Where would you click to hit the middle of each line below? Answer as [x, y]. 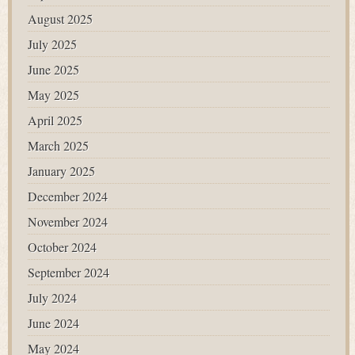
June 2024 [53, 323]
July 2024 [52, 298]
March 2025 [58, 145]
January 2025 [61, 171]
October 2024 [62, 247]
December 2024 [68, 196]
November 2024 [68, 221]
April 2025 [55, 120]
